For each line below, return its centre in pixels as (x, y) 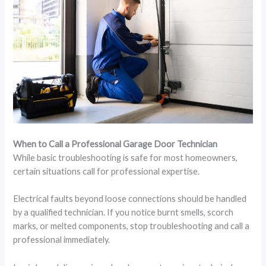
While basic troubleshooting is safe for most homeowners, (126, 157)
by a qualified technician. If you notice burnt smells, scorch (123, 213)
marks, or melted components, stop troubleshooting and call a (132, 226)
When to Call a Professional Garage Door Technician (115, 144)
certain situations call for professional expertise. (107, 171)
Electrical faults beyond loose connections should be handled (130, 199)
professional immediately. (62, 240)
